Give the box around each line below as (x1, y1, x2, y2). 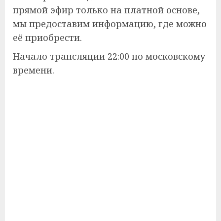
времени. (13, 64, 54, 76)
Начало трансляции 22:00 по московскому (13, 50, 205, 62)
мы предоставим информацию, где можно (13, 17, 207, 30)
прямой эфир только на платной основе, (13, 3, 200, 16)
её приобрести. (13, 31, 82, 43)
